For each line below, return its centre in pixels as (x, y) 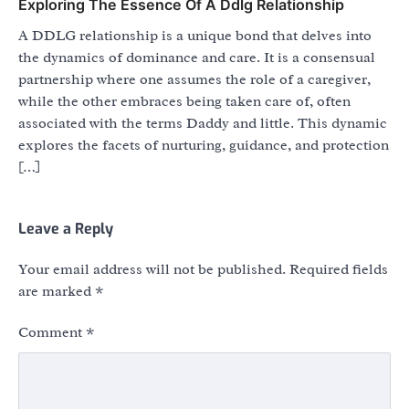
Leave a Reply (66, 229)
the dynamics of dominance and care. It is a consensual (197, 58)
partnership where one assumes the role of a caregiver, (194, 80)
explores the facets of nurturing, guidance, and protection (204, 146)
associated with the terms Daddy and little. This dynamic (203, 124)
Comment (52, 333)
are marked (57, 292)
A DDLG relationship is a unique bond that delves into (195, 36)
